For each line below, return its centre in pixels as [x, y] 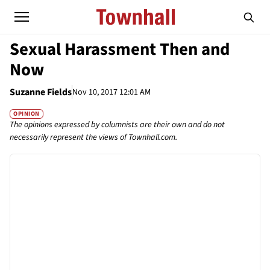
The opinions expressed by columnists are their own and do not [117, 125]
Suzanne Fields [41, 92]
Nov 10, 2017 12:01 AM [111, 92]
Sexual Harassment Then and [120, 49]
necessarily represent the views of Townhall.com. [93, 138]
